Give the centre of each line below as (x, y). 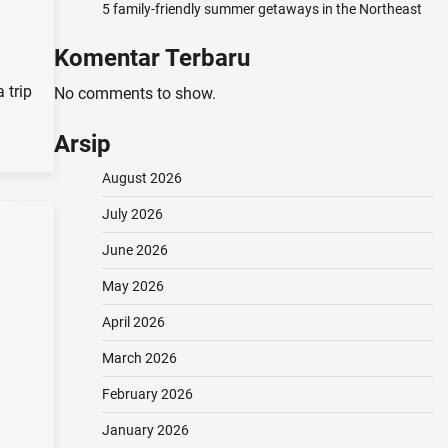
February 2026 (147, 394)
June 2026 (134, 250)
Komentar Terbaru (151, 58)
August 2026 (141, 178)
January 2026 (145, 430)
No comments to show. (134, 93)
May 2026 (132, 286)
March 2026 (139, 358)
